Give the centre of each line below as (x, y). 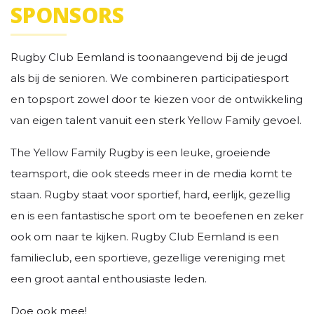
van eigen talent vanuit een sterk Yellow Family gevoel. (156, 120)
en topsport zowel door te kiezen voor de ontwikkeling (157, 99)
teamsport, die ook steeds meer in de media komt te (151, 173)
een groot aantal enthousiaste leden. (109, 278)
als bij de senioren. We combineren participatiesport (150, 78)
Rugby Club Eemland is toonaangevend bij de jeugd (149, 57)
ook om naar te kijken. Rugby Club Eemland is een (145, 236)
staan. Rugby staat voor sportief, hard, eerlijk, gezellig (150, 194)
